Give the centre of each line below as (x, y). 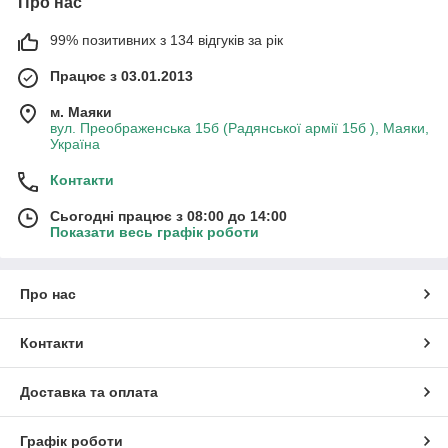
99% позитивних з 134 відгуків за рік (166, 39)
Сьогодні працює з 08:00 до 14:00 (168, 215)
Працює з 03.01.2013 (121, 75)
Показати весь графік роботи (154, 231)
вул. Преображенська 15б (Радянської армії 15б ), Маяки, (239, 127)
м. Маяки (81, 111)
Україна (75, 143)
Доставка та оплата (89, 391)
